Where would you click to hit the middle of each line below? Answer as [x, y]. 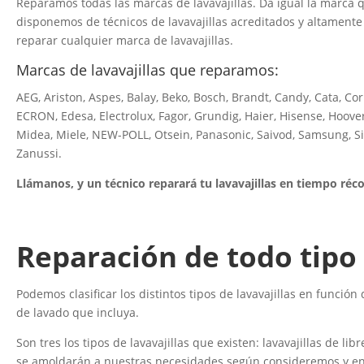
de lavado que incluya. [78, 312]
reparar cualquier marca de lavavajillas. [125, 41]
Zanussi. [39, 154]
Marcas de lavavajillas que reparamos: [147, 70]
